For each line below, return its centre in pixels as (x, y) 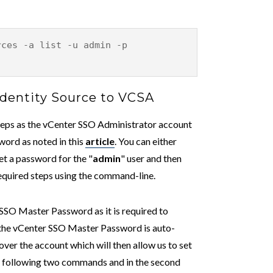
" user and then (151, 158)
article (100, 141)
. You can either (146, 141)
